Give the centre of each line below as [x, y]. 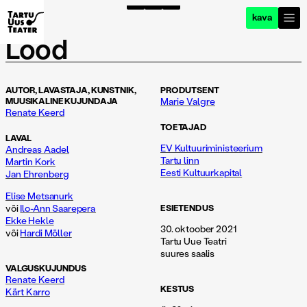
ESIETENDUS [187, 207]
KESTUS [177, 288]
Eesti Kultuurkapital [201, 172]
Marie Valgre [188, 101]
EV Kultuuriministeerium [211, 148]
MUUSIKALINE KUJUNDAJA [62, 100]
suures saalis [188, 253]
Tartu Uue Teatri [194, 241]
